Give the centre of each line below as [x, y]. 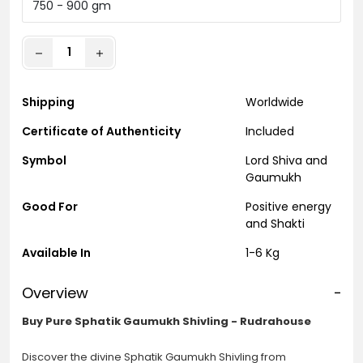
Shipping [48, 102]
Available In [56, 252]
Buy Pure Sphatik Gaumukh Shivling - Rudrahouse [167, 321]
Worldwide [274, 102]
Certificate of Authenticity [101, 131]
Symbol [44, 160]
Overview [55, 293]
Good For [50, 206]
